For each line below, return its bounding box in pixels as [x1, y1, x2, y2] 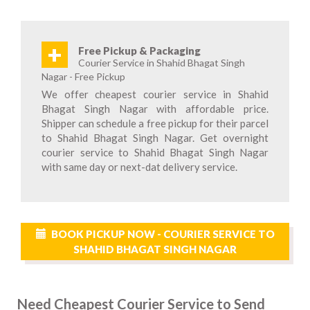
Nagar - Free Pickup [42, 71, 125, 82]
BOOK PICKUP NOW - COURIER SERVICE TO [51, 228, 275, 240]
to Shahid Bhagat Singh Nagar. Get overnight [42, 131, 268, 144]
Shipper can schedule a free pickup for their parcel [42, 117, 268, 129]
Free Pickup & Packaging [78, 44, 201, 57]
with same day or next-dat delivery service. [42, 161, 237, 173]
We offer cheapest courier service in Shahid [42, 88, 268, 100]
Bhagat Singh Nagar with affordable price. [42, 102, 268, 115]
